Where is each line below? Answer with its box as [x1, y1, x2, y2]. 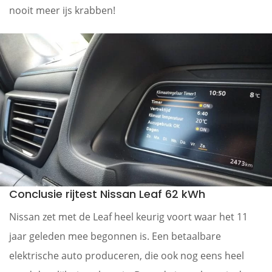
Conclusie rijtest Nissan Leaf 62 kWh [9, 186, 205, 202]
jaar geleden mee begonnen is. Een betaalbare [9, 229, 221, 243]
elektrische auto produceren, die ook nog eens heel [9, 248, 244, 262]
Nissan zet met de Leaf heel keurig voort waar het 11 [9, 209, 248, 223]
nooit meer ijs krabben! [9, 3, 115, 17]
